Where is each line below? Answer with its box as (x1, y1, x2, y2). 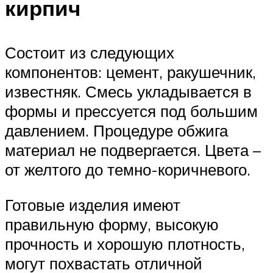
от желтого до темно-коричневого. (5, 160, 250, 180)
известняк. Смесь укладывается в (5, 82, 252, 102)
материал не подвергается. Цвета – (5, 140, 261, 160)
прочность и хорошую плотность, (5, 234, 245, 254)
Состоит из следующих (5, 43, 174, 63)
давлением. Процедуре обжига (5, 121, 228, 141)
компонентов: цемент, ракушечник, (5, 62, 256, 82)
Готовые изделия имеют (5, 195, 180, 215)
